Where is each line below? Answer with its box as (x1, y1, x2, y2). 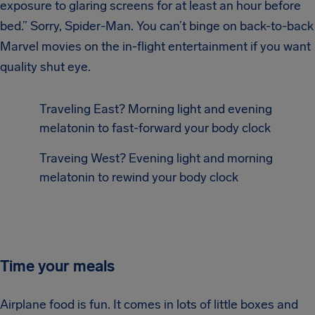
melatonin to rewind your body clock (39, 169, 238, 185)
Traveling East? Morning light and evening (39, 101, 272, 117)
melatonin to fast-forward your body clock (39, 120, 271, 136)
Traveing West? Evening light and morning (39, 150, 273, 166)
